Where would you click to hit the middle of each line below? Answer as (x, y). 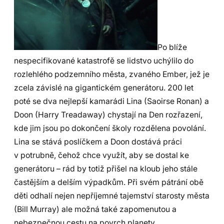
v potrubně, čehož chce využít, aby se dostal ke (101, 155)
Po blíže (172, 47)
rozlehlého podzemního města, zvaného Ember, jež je (112, 74)
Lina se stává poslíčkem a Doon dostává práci (98, 142)
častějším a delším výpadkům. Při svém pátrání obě (109, 182)
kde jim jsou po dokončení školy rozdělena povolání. (110, 128)
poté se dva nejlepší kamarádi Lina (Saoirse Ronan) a (111, 101)
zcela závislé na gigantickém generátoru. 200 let (104, 88)
